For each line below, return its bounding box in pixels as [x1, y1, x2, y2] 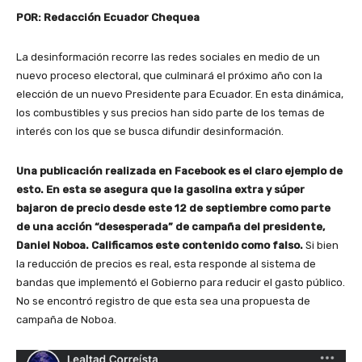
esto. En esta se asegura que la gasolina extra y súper [16, 183, 305, 196]
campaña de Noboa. [16, 313, 119, 326]
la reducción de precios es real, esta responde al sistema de [16, 257, 316, 270]
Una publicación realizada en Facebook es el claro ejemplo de [16, 164, 343, 177]
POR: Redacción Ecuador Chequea [16, 11, 200, 23]
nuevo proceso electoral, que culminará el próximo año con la [16, 69, 322, 82]
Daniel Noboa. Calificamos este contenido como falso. [16, 238, 303, 251]
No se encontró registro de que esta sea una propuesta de [16, 294, 310, 307]
